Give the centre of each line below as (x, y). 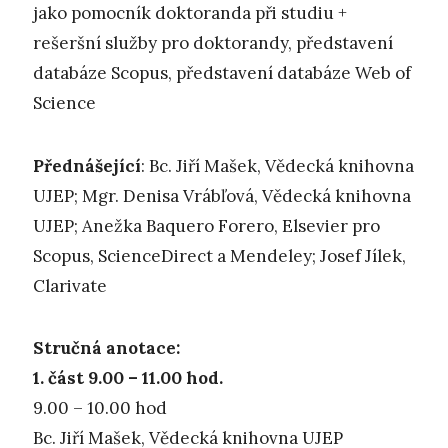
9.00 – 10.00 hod (100, 407)
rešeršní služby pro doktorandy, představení (213, 43)
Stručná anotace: (106, 347)
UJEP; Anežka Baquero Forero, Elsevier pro (206, 225)
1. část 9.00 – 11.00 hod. (128, 377)
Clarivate (70, 285)
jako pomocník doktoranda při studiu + (190, 13)
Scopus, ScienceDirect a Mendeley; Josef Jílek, (219, 255)
